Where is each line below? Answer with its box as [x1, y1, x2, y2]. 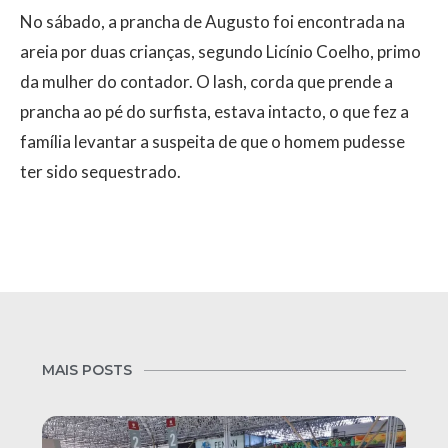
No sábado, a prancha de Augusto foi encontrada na [20, 11, 405, 33]
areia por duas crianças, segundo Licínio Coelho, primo [20, 41, 421, 63]
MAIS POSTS [42, 361, 132, 380]
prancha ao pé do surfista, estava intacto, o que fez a [20, 101, 409, 123]
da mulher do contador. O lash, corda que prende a [20, 71, 393, 93]
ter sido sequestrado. [20, 161, 181, 183]
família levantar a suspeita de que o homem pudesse [20, 131, 405, 153]
